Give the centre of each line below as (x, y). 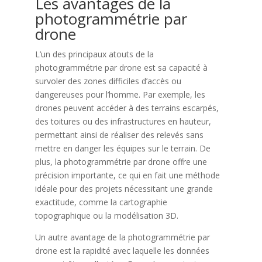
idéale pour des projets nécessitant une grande (124, 188)
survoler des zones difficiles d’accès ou (108, 81)
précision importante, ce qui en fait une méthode (127, 175)
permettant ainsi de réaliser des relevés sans (119, 135)
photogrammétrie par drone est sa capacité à (121, 67)
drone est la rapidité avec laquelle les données (122, 250)
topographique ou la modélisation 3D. (106, 215)
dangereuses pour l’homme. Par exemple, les (120, 94)
